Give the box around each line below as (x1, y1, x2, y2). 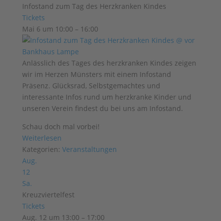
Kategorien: (22, 145, 62, 154)
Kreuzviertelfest (22, 190, 74, 199)
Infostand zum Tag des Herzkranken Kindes (22, 1, 166, 11)
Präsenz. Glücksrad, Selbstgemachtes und (22, 81, 160, 90)
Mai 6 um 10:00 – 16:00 (22, 24, 98, 34)
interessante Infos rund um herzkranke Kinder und (22, 92, 191, 102)
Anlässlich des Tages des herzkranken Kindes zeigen (22, 58, 196, 68)
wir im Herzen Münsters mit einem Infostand (22, 70, 171, 79)
